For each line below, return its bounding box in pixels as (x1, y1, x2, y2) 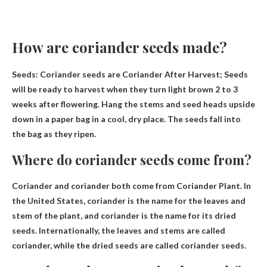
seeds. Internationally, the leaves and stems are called (12, 225, 225, 236)
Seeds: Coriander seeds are (12, 69, 122, 80)
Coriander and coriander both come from (12, 181, 176, 191)
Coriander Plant (176, 181, 240, 191)
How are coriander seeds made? (12, 38, 227, 57)
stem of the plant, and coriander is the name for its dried (12, 210, 236, 221)
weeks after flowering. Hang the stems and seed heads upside (12, 99, 255, 110)
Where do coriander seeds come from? (12, 151, 252, 169)
